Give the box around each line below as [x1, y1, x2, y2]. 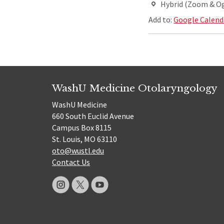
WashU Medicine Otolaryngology [52, 82, 217, 94]
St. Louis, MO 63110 [52, 133, 117, 144]
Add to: [148, 14, 174, 25]
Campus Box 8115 [52, 122, 111, 132]
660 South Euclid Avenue [52, 110, 134, 121]
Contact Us [52, 156, 90, 167]
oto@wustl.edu [52, 145, 104, 155]
